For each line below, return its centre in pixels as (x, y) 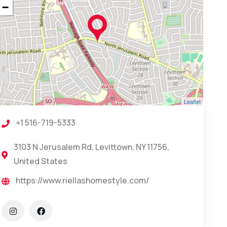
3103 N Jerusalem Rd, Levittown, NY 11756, (91, 147)
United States (40, 161)
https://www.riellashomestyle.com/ (83, 180)
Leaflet (192, 101)
